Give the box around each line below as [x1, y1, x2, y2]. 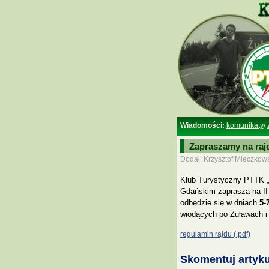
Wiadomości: [180, 121, 225, 130]
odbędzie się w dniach [180, 198, 259, 207]
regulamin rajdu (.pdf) [180, 230, 250, 239]
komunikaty [226, 121, 264, 130]
